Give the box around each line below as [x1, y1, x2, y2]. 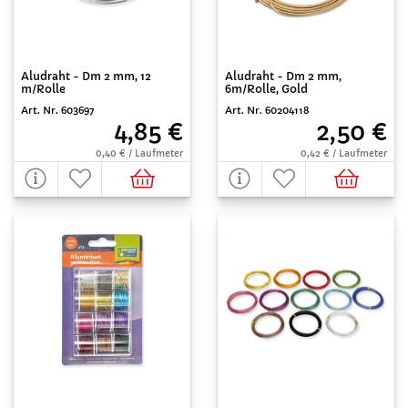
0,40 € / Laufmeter [96, 148, 183, 159]
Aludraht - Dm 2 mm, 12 [21, 69, 151, 83]
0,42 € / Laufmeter [301, 148, 387, 159]
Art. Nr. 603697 [21, 104, 94, 117]
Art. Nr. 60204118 [225, 104, 309, 117]
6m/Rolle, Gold [225, 82, 308, 96]
